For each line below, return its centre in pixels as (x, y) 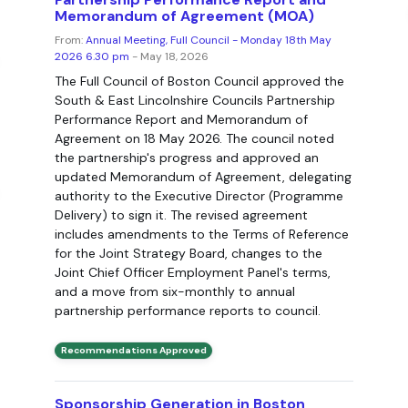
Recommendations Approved (133, 351)
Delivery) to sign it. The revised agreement (181, 214)
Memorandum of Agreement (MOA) (184, 15)
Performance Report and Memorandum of (181, 119)
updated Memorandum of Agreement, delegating (203, 176)
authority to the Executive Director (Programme (199, 195)
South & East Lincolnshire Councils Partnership (194, 100)
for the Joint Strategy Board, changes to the (188, 253)
